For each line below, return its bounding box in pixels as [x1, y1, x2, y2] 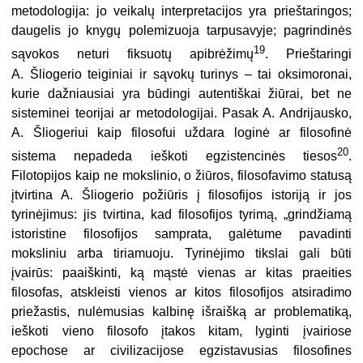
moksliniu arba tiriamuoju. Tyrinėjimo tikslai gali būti [11, 246, 352, 261]
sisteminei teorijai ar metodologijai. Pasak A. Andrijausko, [11, 105, 352, 120]
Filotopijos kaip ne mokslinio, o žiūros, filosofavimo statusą [11, 169, 352, 183]
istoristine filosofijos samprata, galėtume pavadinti [11, 227, 352, 241]
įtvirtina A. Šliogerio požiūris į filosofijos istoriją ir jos [11, 188, 352, 203]
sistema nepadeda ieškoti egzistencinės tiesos [11, 149, 337, 164]
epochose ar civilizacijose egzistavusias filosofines [11, 344, 352, 358]
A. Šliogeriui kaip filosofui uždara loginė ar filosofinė [11, 125, 352, 139]
